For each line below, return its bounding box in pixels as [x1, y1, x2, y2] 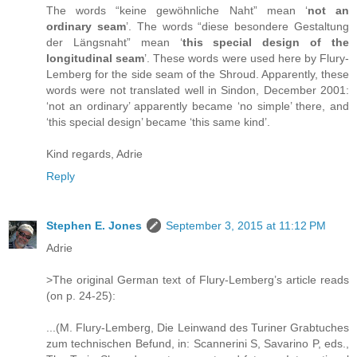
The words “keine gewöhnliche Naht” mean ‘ [46, 3, 308, 17]
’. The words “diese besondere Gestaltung [125, 19, 350, 33]
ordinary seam [46, 19, 126, 33]
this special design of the [182, 35, 350, 49]
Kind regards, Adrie [46, 147, 143, 160]
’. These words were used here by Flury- [144, 51, 349, 65]
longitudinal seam [46, 51, 145, 65]
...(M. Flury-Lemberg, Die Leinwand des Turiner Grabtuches [46, 320, 349, 334]
